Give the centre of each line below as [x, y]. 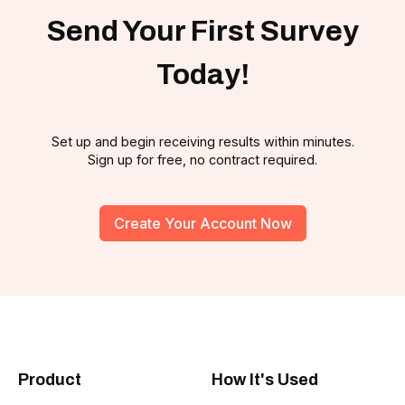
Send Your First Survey [202, 32]
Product [50, 380]
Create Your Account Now [202, 224]
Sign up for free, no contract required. [202, 160]
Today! [202, 75]
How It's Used [265, 380]
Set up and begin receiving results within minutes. [202, 142]
